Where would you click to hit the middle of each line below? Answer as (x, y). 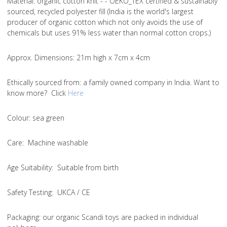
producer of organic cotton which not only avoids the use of (105, 22)
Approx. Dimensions (40, 58)
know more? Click (37, 93)
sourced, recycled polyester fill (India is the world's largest (100, 12)
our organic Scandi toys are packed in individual (120, 217)
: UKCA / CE (71, 193)
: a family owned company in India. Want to (149, 83)
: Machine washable (55, 143)
